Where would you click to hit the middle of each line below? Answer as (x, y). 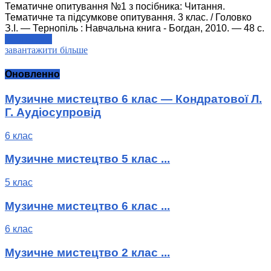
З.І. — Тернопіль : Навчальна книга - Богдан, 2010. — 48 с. (135, 28)
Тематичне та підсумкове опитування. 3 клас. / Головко (128, 18)
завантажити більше (46, 50)
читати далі (28, 39)
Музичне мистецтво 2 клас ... (87, 253)
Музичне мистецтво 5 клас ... (87, 159)
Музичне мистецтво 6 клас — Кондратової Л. (133, 99)
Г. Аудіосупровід (53, 112)
